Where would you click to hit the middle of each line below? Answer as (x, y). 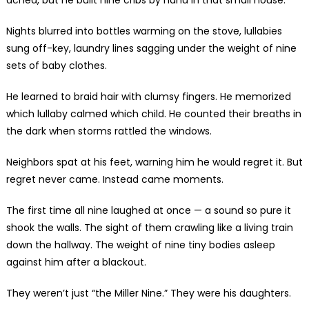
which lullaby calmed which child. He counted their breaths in (153, 113)
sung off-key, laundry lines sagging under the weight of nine (151, 48)
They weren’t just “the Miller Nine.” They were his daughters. (148, 293)
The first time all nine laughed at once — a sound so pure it (148, 210)
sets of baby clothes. (56, 65)
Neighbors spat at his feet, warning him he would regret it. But (154, 162)
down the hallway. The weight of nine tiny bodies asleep (140, 245)
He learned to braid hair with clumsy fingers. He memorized (148, 96)
